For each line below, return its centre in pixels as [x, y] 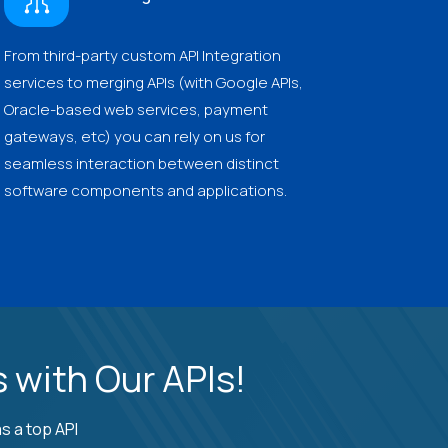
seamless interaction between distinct [141, 163]
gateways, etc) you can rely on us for [134, 136]
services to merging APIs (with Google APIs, [153, 82]
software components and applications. [145, 190]
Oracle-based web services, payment [136, 109]
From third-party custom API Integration [142, 55]
